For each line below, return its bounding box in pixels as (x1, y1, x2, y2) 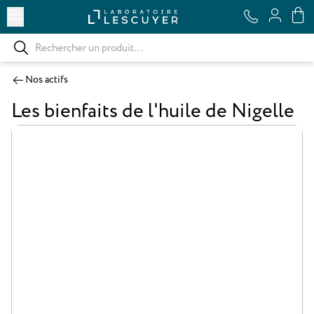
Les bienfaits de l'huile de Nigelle (11, 97, 294, 125)
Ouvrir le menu (23, 6, 87, 20)
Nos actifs (25, 73, 68, 86)
